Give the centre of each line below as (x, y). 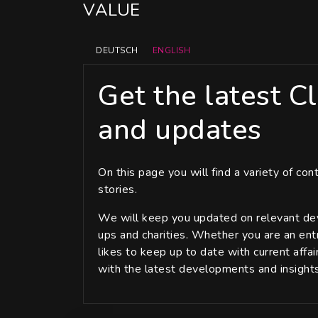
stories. (117, 190)
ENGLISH (171, 50)
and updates (180, 130)
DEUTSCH (117, 50)
